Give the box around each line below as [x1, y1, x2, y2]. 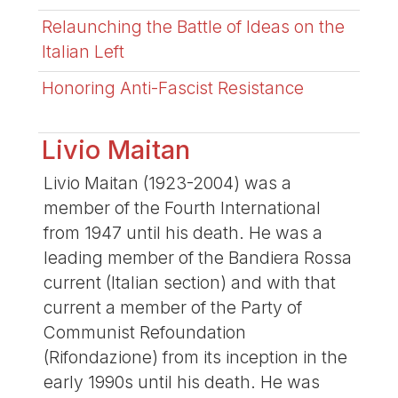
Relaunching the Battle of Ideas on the [42, 16, 346, 38]
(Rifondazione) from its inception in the [43, 346, 347, 369]
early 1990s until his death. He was [43, 371, 320, 394]
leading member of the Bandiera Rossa [43, 247, 352, 269]
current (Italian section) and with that [43, 272, 336, 294]
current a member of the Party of [43, 297, 302, 319]
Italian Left [42, 41, 125, 63]
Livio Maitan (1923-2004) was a [43, 172, 291, 195]
